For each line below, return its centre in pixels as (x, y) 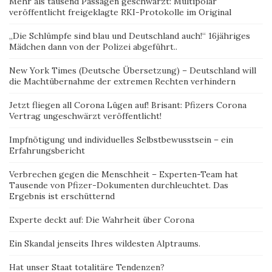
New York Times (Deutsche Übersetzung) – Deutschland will (133, 70)
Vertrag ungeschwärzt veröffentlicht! (85, 116)
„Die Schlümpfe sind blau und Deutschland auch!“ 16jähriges (130, 36)
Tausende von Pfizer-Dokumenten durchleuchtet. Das (119, 185)
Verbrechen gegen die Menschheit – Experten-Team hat (124, 174)
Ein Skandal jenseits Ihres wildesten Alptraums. (105, 243)
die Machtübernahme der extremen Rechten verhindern (122, 81)
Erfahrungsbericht (47, 151)
